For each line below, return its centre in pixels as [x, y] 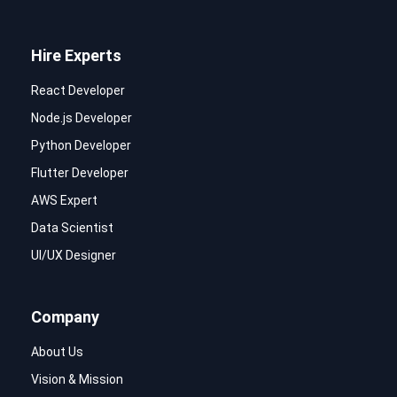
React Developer [78, 91]
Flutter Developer [80, 173]
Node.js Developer [82, 118]
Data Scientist [72, 228]
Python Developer [81, 146]
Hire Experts [76, 56]
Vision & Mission [77, 380]
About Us [57, 352]
